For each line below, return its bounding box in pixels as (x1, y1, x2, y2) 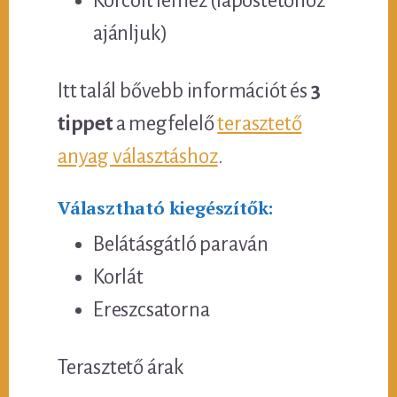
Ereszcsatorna (93, 298, 210, 321)
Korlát (93, 265, 144, 288)
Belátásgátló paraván (93, 232, 269, 255)
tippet (58, 112, 113, 135)
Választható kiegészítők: (58, 195, 274, 220)
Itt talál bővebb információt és (58, 79, 311, 102)
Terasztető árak (58, 355, 185, 378)
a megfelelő (112, 112, 218, 135)
